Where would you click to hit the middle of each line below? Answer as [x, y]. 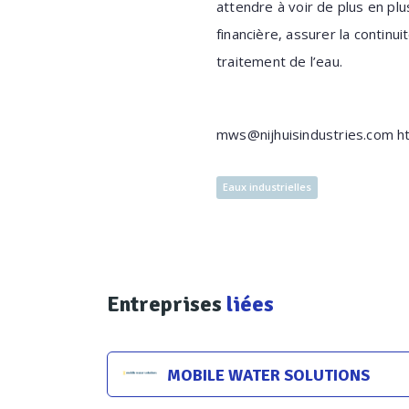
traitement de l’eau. [279, 61]
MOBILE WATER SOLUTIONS [268, 375]
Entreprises [167, 304]
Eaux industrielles [267, 187]
